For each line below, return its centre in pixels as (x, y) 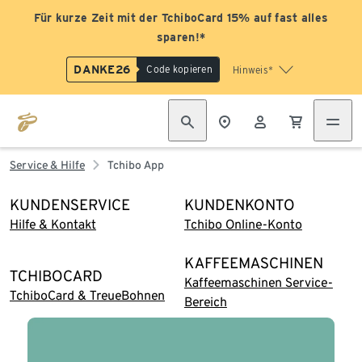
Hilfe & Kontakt (53, 224)
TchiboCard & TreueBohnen (87, 295)
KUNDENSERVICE (70, 205)
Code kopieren (179, 69)
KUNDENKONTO (239, 205)
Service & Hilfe (47, 165)
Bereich (205, 302)
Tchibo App (136, 165)
